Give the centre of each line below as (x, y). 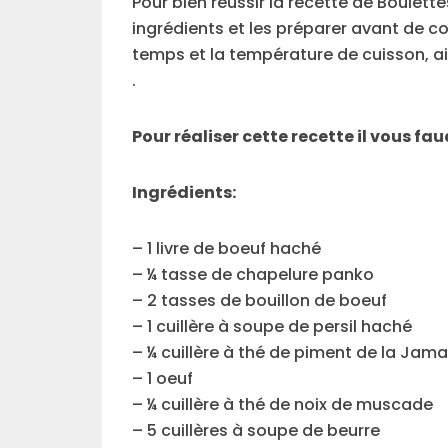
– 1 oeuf (162, 379)
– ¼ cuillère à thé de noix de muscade (282, 405)
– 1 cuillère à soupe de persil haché (272, 327)
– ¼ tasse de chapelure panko (253, 275)
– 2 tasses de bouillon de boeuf (259, 301)
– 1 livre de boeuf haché (226, 249)
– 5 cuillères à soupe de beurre (256, 431)
